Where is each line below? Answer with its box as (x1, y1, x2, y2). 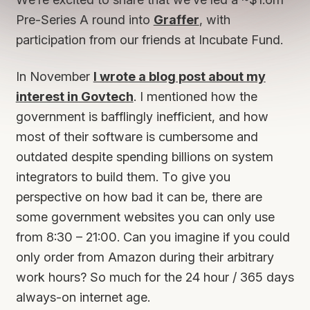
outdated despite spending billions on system (15, 149, 273, 165)
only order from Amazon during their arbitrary (15, 249, 274, 265)
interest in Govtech (15, 89, 134, 104)
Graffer (153, 12, 199, 28)
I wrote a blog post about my (93, 69, 266, 84)
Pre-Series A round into (15, 12, 154, 28)
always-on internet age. (15, 289, 150, 305)
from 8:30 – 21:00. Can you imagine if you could (15, 229, 290, 245)
